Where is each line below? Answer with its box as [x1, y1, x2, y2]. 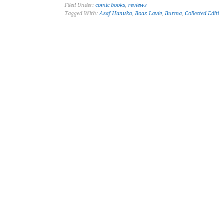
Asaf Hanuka [99, 10, 132, 17]
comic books [95, 2, 125, 8]
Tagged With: [65, 10, 99, 17]
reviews [128, 2, 147, 8]
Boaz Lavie [135, 10, 162, 17]
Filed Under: [65, 2, 95, 8]
